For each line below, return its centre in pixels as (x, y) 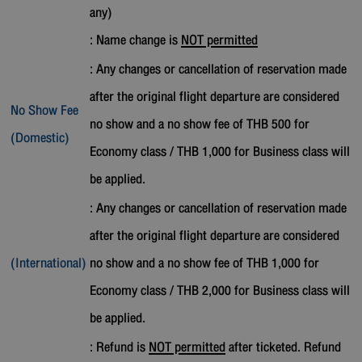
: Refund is (119, 347)
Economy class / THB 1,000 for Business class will (220, 151)
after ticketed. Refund (283, 347)
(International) (48, 263)
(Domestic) (40, 137)
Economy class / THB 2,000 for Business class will (220, 290)
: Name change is (135, 40)
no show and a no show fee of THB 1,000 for (204, 263)
